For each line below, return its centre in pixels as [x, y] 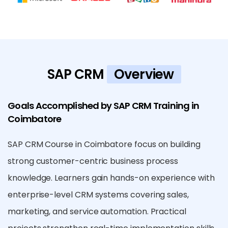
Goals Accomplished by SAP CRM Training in [104, 106]
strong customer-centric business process [93, 161]
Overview [144, 75]
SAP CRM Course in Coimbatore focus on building [104, 145]
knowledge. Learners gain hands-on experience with [111, 178]
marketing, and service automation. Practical [97, 212]
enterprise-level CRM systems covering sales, [98, 195]
